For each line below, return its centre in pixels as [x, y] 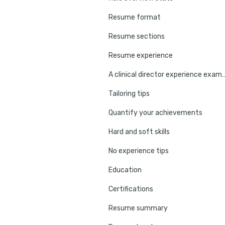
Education [125, 170]
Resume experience [141, 55]
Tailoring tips [129, 93]
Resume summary [138, 208]
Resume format [135, 17]
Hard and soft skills [139, 132]
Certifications [131, 189]
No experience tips [139, 151]
